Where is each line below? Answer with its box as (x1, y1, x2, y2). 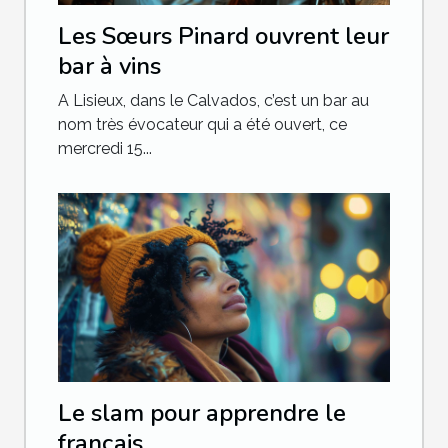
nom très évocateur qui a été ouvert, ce (58, 114, 347, 134)
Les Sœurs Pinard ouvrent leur (58, 19, 389, 52)
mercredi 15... (58, 138, 152, 158)
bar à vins (58, 49, 161, 82)
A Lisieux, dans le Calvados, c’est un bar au (58, 90, 369, 110)
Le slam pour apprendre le (58, 397, 346, 430)
